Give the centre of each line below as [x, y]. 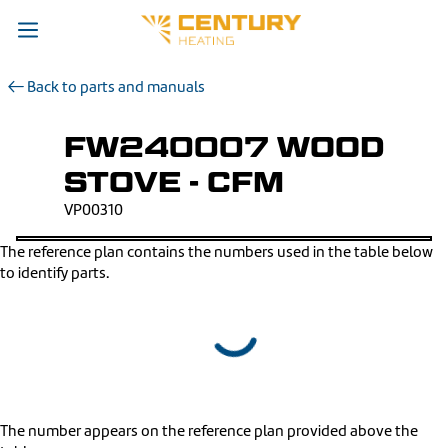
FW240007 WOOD [224, 147]
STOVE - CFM [174, 182]
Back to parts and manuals [114, 87]
